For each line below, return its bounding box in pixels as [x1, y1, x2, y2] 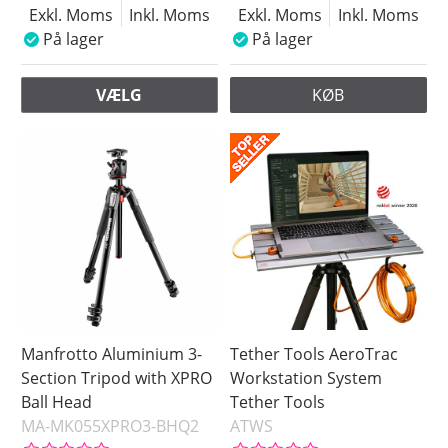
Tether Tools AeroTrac [230, 343, 399, 366]
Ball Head [21, 391, 93, 414]
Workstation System [230, 367, 383, 390]
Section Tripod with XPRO [21, 367, 213, 390]
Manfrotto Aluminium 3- [21, 343, 203, 366]
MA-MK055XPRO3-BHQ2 [21, 415, 200, 438]
